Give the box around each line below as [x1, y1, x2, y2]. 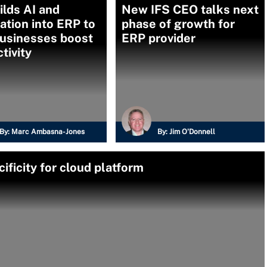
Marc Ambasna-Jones [11, 128, 85, 136]
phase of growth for [122, 17, 235, 31]
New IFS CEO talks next [122, 2, 259, 17]
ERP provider [122, 31, 195, 45]
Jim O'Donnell [169, 128, 215, 136]
